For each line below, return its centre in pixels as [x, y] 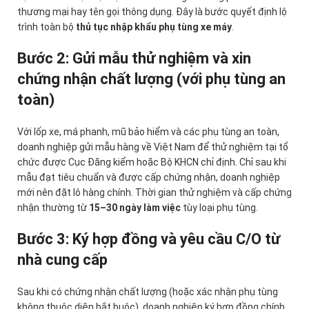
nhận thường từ [53, 208]
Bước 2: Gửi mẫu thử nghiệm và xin [134, 59]
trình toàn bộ [47, 27]
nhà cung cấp [62, 260]
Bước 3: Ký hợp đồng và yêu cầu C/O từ [149, 239]
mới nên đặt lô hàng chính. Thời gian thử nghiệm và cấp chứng [154, 193]
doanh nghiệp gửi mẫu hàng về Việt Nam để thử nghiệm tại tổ [153, 147]
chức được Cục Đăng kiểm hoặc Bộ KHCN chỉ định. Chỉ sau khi [152, 162]
